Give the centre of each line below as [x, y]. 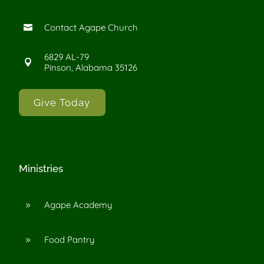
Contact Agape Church [91, 27]
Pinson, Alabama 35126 [91, 67]
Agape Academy [78, 205]
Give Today [62, 103]
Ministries [41, 168]
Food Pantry [70, 240]
